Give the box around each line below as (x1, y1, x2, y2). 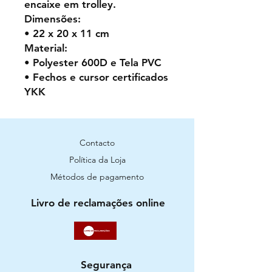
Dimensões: (24, 12, 84, 25)
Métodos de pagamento (50, 171, 144, 182)
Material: (24, 41, 70, 54)
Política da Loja (69, 154, 126, 165)
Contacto (80, 137, 115, 148)
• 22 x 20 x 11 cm (24, 27, 109, 39)
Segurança (81, 258, 132, 271)
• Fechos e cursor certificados (24, 70, 168, 83)
